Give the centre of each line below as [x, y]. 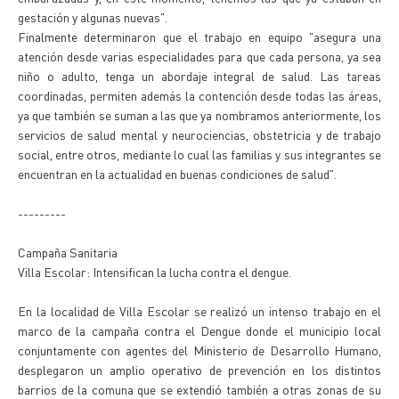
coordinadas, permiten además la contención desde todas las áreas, [199, 95]
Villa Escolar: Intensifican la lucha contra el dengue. [155, 272]
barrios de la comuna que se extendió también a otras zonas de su [199, 389]
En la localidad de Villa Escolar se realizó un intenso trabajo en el [199, 311]
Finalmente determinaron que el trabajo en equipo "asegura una [199, 37]
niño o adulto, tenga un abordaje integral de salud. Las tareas [199, 76]
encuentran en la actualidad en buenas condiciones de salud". [177, 174]
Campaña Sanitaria [68, 252]
